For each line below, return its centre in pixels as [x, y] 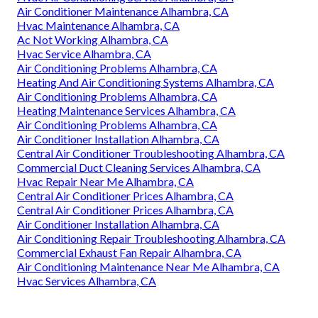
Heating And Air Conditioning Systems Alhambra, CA [146, 82]
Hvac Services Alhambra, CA [87, 281]
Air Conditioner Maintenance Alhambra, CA [123, 11]
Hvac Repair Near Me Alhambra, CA [105, 182]
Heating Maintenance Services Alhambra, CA [126, 111]
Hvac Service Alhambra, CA [84, 54]
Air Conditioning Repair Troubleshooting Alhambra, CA [151, 238]
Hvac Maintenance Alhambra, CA [98, 26]
